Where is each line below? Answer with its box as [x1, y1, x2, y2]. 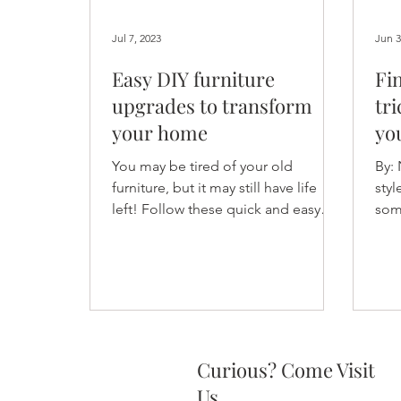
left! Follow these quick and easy [112, 200, 320, 218]
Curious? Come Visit [197, 355, 375, 383]
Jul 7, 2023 [112, 31, 161, 46]
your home [112, 118, 208, 146]
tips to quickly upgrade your [112, 221, 290, 239]
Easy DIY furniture [112, 64, 275, 92]
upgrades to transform [112, 91, 312, 119]
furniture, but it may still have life [112, 178, 317, 196]
